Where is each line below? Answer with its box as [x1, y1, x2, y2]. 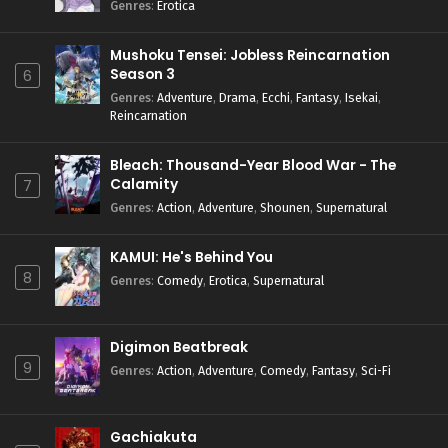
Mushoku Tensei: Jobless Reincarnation [110, 46, 390, 65]
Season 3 [110, 65, 175, 84]
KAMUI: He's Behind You [110, 248, 273, 267]
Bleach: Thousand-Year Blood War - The [110, 156, 396, 175]
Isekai [345, 90, 378, 105]
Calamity [110, 175, 178, 194]
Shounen [260, 200, 310, 215]
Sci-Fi [361, 363, 391, 378]
